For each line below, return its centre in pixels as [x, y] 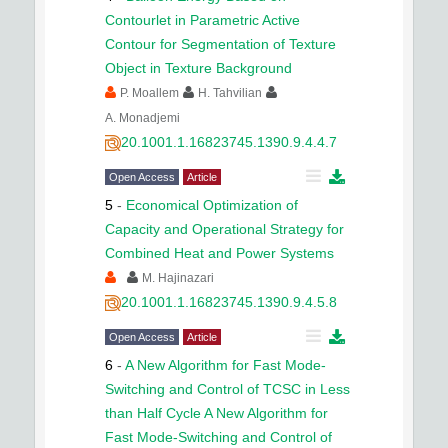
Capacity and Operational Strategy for [224, 229]
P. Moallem [149, 93]
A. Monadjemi [142, 118]
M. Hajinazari [178, 278]
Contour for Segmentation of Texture [220, 44]
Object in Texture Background [198, 68]
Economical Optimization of [212, 205]
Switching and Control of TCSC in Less [227, 389]
